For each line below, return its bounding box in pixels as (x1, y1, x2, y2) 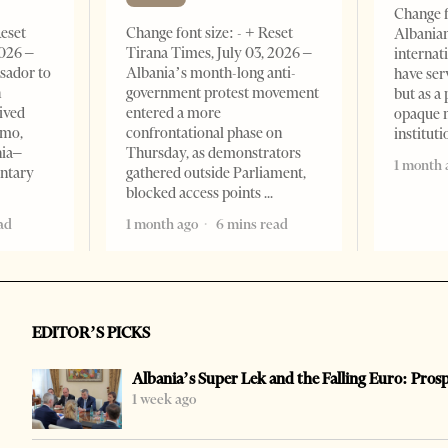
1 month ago (126, 215, 199, 234)
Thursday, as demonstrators (126, 144, 302, 163)
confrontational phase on (126, 124, 283, 143)
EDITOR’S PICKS (32, 323, 151, 343)
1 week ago (132, 390, 197, 409)
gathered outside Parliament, (126, 164, 307, 183)
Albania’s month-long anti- (126, 64, 297, 83)
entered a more (126, 104, 222, 123)
